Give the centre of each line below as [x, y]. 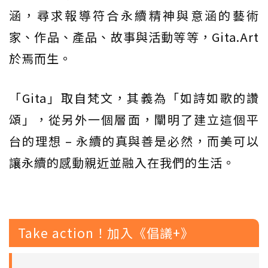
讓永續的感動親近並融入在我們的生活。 [122, 163]
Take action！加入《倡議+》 [106, 233]
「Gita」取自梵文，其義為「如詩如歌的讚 [134, 98]
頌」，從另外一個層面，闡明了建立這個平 [134, 120]
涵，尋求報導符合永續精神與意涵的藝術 [134, 16]
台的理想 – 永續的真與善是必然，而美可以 [134, 141]
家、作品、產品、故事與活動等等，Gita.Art [134, 37]
